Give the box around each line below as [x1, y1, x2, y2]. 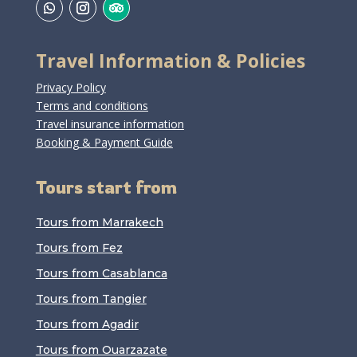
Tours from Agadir [35, 317, 139, 332]
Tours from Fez [35, 241, 123, 256]
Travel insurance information [35, 116, 184, 132]
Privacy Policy [35, 80, 106, 96]
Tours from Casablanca [35, 266, 167, 281]
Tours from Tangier [35, 292, 147, 307]
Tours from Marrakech [35, 215, 163, 230]
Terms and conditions [35, 98, 148, 114]
